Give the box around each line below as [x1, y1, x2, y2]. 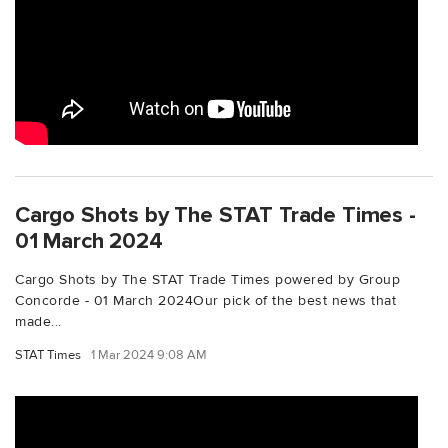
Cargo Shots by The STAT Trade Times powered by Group [15, 270, 400, 288]
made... [15, 312, 62, 330]
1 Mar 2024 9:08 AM [91, 346, 207, 363]
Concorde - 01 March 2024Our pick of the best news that [15, 291, 396, 309]
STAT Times [15, 346, 81, 363]
